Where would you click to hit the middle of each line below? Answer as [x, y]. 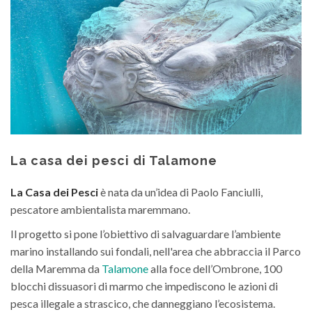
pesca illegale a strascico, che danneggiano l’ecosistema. [143, 304]
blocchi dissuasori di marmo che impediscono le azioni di [144, 286]
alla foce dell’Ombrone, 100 [215, 269]
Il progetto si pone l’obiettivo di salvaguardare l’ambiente [146, 234]
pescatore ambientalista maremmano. [100, 210]
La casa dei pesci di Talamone [114, 161]
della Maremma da [56, 269]
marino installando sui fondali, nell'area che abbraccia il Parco [156, 251]
